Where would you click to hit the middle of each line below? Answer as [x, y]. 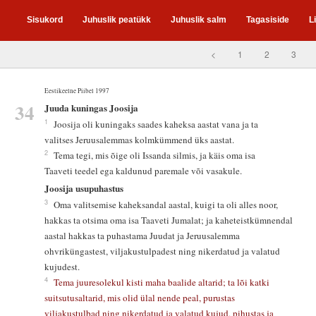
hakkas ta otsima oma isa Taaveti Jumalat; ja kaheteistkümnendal [170, 220]
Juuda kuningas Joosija [91, 108]
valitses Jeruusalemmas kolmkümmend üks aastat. [139, 140]
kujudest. [62, 266]
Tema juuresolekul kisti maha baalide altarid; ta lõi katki [163, 282]
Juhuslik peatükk [117, 20]
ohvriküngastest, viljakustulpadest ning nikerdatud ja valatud [163, 251]
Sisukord [45, 20]
